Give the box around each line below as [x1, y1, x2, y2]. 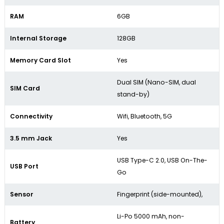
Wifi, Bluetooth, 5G [117, 112, 172, 121]
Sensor [10, 190, 33, 199]
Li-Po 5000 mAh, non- [117, 212, 184, 221]
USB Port [10, 162, 38, 171]
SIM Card [10, 84, 40, 93]
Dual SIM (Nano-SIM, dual [117, 78, 196, 87]
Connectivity [10, 112, 52, 121]
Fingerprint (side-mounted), [117, 190, 202, 199]
